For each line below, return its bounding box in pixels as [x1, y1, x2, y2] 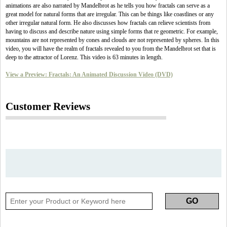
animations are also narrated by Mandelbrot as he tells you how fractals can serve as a [6, 2, 210, 9]
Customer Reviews [6, 101, 90, 112]
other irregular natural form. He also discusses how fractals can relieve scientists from [6, 19, 210, 26]
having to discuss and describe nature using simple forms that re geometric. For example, [6, 28, 218, 35]
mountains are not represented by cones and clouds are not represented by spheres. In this [6, 36, 219, 44]
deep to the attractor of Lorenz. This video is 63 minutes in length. [6, 54, 163, 61]
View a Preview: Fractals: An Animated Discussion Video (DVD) [6, 71, 173, 78]
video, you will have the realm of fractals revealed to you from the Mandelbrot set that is [6, 45, 216, 52]
